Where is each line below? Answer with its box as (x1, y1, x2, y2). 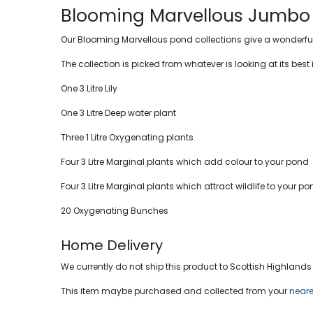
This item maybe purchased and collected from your (61, 284, 289, 297)
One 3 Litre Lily (61, 82, 119, 94)
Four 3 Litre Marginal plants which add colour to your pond (61, 155, 309, 168)
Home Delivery (61, 235, 163, 255)
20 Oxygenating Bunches (61, 204, 168, 217)
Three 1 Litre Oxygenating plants (61, 131, 194, 143)
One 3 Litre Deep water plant (61, 106, 176, 119)
